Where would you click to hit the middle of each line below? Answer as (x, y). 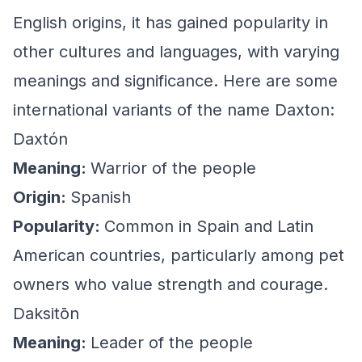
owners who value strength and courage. (170, 284)
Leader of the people (172, 343)
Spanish (101, 197)
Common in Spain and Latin (209, 226)
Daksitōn (46, 314)
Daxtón (40, 139)
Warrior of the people (173, 168)
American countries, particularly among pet (179, 255)
